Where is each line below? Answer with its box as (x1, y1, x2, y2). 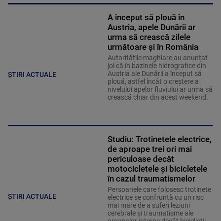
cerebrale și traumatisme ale (107, 209, 193, 218)
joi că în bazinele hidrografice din (107, 62, 206, 70)
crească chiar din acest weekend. (107, 93, 210, 102)
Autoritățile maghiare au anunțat (107, 54, 208, 62)
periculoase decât (107, 154, 174, 164)
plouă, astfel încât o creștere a (107, 77, 199, 86)
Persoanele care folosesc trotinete (107, 185, 211, 194)
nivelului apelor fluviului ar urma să (107, 85, 213, 94)
